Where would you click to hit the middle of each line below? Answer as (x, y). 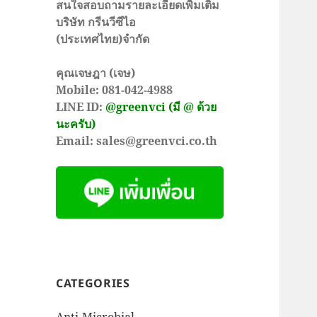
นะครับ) (76, 124)
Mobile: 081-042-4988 (115, 90)
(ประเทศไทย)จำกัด (103, 39)
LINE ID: (81, 107)
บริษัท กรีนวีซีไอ (96, 22)
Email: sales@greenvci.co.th (137, 141)
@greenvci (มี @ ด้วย (161, 107)
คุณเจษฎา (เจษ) (96, 73)
